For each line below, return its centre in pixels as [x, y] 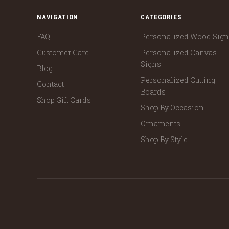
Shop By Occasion [173, 107]
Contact [50, 84]
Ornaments [161, 123]
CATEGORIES [161, 17]
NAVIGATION [58, 17]
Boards [153, 91]
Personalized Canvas [179, 52]
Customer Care [63, 52]
